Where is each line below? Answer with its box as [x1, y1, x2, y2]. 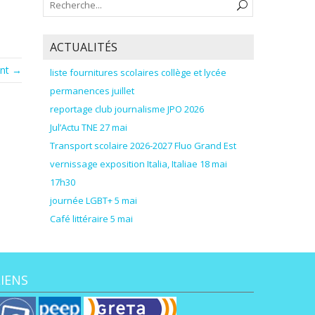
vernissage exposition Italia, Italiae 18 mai [50, 157, 227, 170]
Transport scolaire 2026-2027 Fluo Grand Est [50, 139, 236, 152]
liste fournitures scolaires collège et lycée [50, 65, 226, 79]
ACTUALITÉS [50, 39, 117, 55]
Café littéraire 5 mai [50, 212, 133, 225]
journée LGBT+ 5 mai [50, 193, 137, 207]
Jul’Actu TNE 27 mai [50, 120, 127, 134]
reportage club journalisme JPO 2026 [50, 102, 204, 115]
